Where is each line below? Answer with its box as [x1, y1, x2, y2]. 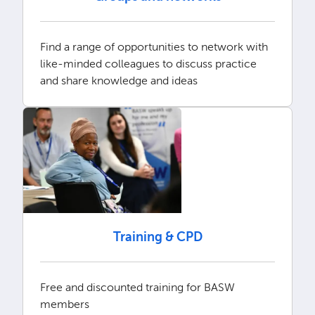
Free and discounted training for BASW [39, 280, 235, 294]
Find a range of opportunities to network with [39, 40, 268, 54]
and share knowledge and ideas [39, 74, 198, 88]
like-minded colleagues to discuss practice [39, 57, 257, 71]
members [39, 297, 89, 311]
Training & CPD [112, 229, 202, 245]
